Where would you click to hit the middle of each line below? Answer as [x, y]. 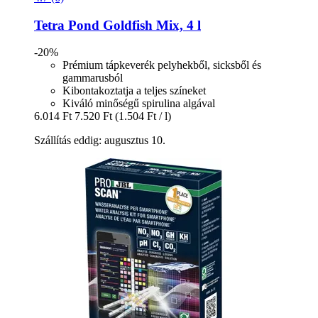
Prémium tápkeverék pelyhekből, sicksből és [162, 65]
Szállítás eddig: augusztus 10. [100, 141]
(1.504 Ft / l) [143, 116]
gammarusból [93, 78]
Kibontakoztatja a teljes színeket [134, 91]
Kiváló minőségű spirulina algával [139, 104]
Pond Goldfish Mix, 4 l [133, 25]
